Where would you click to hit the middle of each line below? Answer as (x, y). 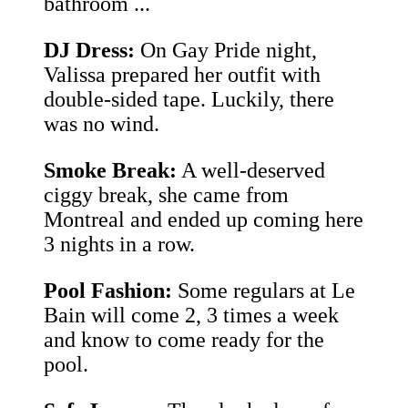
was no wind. (102, 124)
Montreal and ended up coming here (204, 220)
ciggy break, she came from (166, 195)
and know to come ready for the (184, 340)
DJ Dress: (89, 51)
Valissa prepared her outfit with (182, 75)
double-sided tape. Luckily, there (189, 100)
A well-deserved (251, 171)
